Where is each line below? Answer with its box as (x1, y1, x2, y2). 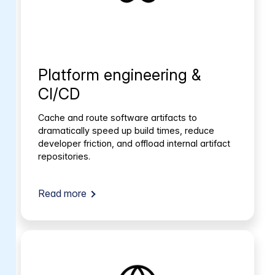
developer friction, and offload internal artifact (37, 137, 230, 149)
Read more (37, 187, 87, 199)
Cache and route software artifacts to (37, 112, 197, 123)
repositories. (37, 150, 90, 161)
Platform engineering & (37, 65, 201, 85)
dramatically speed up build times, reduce (37, 125, 214, 136)
